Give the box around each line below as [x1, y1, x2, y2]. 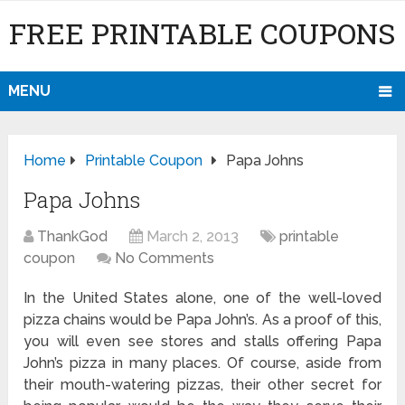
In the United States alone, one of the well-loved [24, 289, 381, 307]
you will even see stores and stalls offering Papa [24, 333, 381, 351]
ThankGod [37, 228, 108, 246]
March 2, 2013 [146, 228, 240, 246]
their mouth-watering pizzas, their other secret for [24, 376, 381, 394]
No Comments [115, 250, 215, 268]
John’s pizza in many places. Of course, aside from [24, 354, 381, 372]
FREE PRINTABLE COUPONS [9, 14, 396, 52]
